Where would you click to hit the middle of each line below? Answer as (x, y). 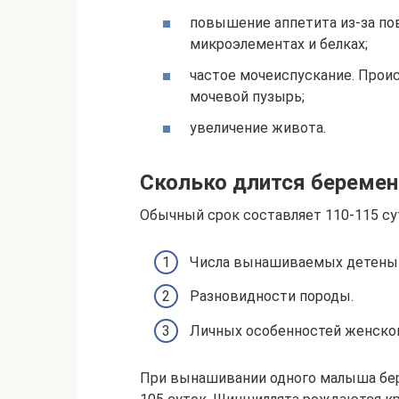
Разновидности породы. (272, 297)
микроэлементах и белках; (279, 44)
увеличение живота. (258, 128)
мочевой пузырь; (247, 96)
